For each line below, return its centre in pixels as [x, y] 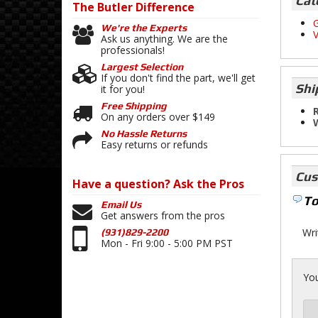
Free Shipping [134, 106]
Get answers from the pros [163, 216]
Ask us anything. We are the [164, 39]
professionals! [133, 50]
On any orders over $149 [158, 117]
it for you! [123, 89]
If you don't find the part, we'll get [178, 78]
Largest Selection [142, 67]
